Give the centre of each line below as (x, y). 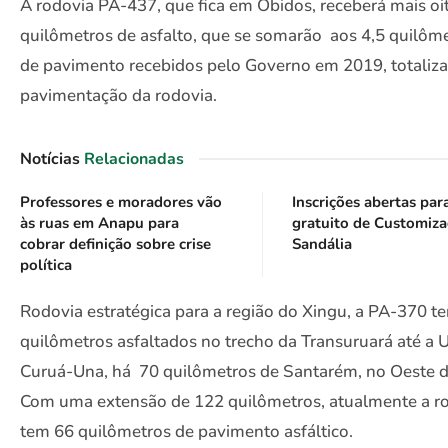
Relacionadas (134, 158)
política (46, 264)
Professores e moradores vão (121, 201)
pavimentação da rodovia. (118, 96)
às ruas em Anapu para (99, 222)
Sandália (322, 243)
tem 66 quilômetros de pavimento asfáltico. (186, 432)
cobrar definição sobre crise (115, 243)
